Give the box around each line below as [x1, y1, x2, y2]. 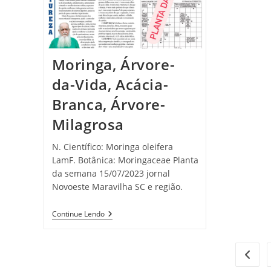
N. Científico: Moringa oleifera [51, 140, 173, 152]
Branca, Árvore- [51, 94, 166, 114]
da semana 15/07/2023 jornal [51, 167, 170, 179]
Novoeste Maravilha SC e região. [51, 180, 183, 192]
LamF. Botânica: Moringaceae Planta [51, 154, 198, 166]
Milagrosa [51, 114, 124, 134]
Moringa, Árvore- [51, 54, 175, 74]
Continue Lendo [51, 208, 105, 219]
